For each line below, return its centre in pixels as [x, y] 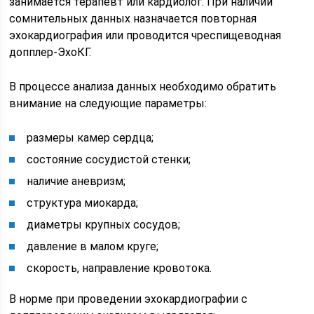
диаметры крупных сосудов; [104, 224]
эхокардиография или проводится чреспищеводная [145, 35]
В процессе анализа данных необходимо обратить [143, 86]
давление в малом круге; [93, 246]
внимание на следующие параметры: [108, 103]
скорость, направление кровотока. [120, 268]
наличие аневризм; [76, 181]
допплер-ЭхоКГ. [50, 52]
